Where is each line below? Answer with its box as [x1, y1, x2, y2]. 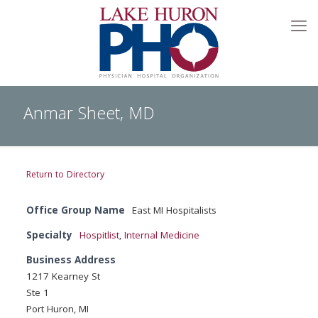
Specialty [26, 229, 72, 245]
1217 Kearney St [26, 270, 100, 286]
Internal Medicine [124, 229, 199, 245]
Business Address [26, 253, 116, 270]
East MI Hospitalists [131, 204, 216, 220]
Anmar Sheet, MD [23, 102, 154, 130]
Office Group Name [26, 204, 125, 220]
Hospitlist [79, 229, 119, 245]
